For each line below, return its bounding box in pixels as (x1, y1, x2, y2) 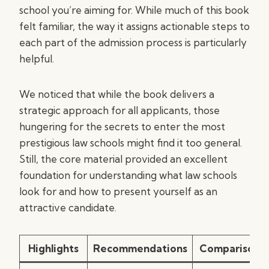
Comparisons (199, 242, 265, 255)
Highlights (28, 242, 79, 255)
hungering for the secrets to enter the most (19, 120, 225, 133)
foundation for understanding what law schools (19, 169, 237, 181)
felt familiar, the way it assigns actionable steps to (19, 20, 250, 32)
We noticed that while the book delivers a (19, 88, 214, 100)
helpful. (19, 52, 54, 65)
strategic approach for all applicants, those (19, 104, 220, 116)
